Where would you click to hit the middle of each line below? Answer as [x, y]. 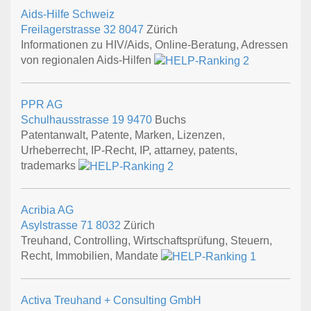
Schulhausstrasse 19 [74, 120]
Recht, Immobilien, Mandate [91, 255]
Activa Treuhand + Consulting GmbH [111, 300]
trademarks [50, 166]
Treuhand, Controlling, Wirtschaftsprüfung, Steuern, [146, 240]
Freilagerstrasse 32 [70, 30]
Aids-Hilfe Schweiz [68, 15]
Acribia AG [47, 210]
